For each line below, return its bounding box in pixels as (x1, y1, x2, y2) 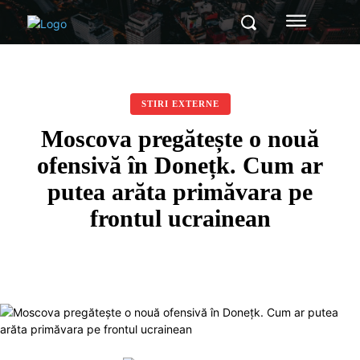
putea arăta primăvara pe (47, 178, 313, 205)
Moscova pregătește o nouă (41, 125, 319, 152)
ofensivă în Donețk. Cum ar (37, 152, 323, 178)
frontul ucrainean (89, 205, 271, 231)
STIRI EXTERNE (141, 99, 219, 108)
